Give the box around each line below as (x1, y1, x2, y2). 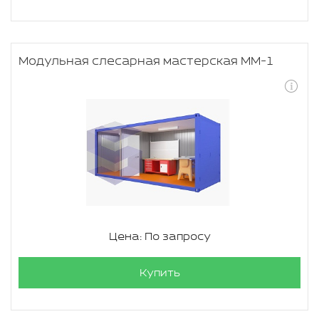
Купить (139, 267, 180, 279)
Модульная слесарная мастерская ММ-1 (19, 55, 274, 68)
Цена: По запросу (108, 231, 211, 243)
